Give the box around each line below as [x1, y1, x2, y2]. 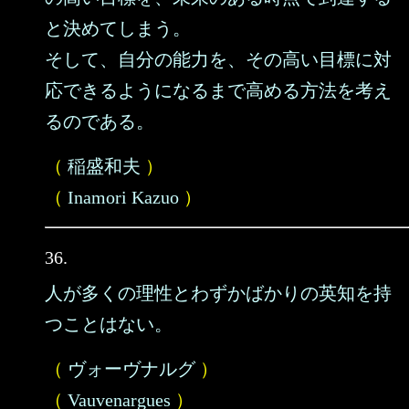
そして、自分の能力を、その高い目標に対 [45, 49, 392, 69]
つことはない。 [45, 314, 173, 334]
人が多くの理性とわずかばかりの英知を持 [45, 283, 392, 303]
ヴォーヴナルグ [68, 359, 195, 379]
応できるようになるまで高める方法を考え [45, 80, 392, 100]
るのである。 [45, 111, 154, 131]
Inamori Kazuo [68, 187, 179, 207]
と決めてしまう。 [45, 18, 191, 38]
